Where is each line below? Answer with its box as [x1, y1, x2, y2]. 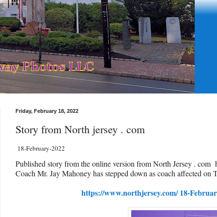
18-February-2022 [15, 143, 65, 153]
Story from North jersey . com [15, 122, 145, 136]
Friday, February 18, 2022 [15, 108, 78, 114]
